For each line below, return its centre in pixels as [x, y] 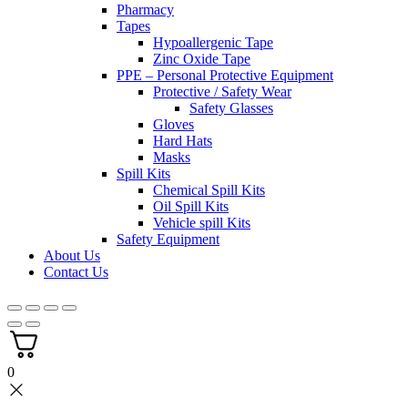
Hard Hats [183, 141]
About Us [72, 256]
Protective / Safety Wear [222, 92]
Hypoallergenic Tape [213, 43]
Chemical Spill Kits [209, 190]
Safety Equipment [168, 240]
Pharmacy [145, 10]
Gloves [173, 125]
